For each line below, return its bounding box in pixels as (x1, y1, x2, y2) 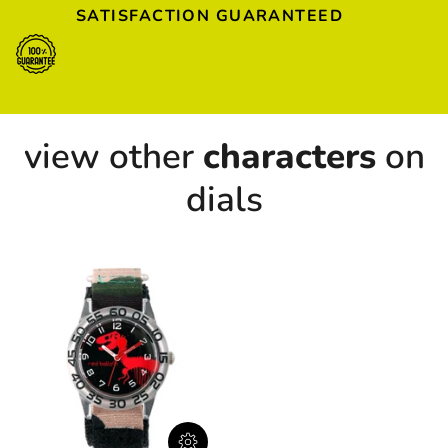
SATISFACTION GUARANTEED (76, 4, 344, 27)
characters (202, 133, 376, 181)
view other (23, 133, 203, 181)
